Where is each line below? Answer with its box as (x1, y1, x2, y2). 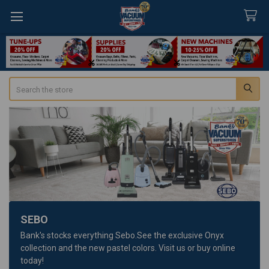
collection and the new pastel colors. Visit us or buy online (20, 243, 236, 253)
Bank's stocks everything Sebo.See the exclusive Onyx (20, 230, 225, 240)
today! (20, 255, 44, 265)
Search (8, 78, 33, 88)
